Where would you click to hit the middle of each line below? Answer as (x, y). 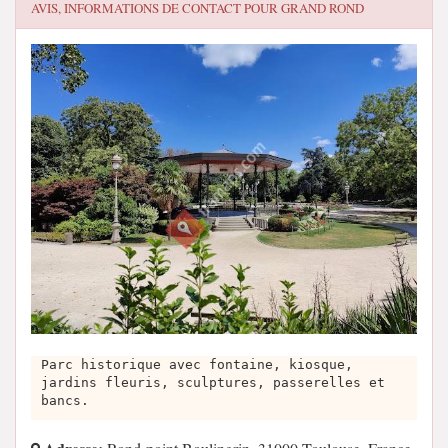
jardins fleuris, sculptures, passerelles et (213, 383)
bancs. (65, 401)
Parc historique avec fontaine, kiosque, (197, 365)
